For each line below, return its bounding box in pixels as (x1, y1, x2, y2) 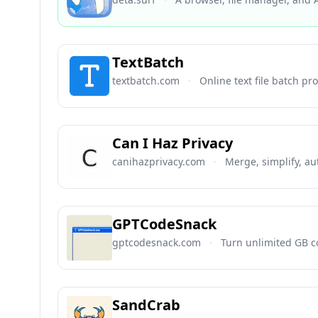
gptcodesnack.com (112, 236, 201, 249)
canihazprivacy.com (112, 155, 205, 168)
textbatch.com (112, 74, 180, 87)
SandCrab (112, 295, 180, 314)
